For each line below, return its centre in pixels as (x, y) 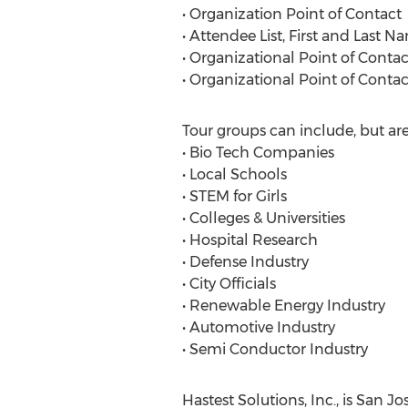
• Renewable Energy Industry (283, 306)
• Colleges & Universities (263, 218)
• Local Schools (234, 174)
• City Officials (229, 284)
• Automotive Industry (258, 327)
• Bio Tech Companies (258, 153)
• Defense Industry (245, 262)
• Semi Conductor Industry (275, 349)
